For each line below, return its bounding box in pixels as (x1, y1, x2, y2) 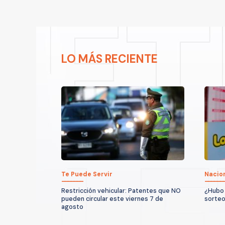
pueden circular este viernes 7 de (61, 194, 163, 203)
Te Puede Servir (61, 170, 113, 178)
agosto (61, 202, 83, 211)
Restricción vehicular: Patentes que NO (61, 186, 181, 195)
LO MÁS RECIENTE (61, 51, 158, 66)
